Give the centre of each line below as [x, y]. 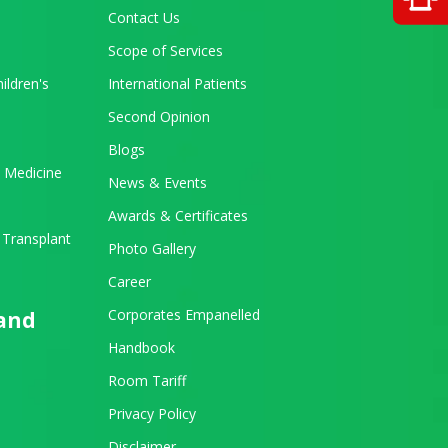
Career [129, 281]
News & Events [157, 182]
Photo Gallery [151, 248]
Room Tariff [146, 380]
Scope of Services [165, 50]
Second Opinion [158, 116]
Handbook [141, 347]
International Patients [177, 83]
